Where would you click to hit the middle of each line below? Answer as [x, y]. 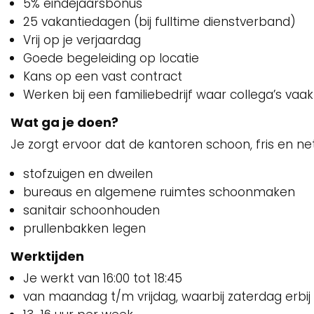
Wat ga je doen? [64, 122]
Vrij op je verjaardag [82, 40]
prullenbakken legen [84, 228]
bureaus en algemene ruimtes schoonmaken [159, 192]
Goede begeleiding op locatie [111, 58]
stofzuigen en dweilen [88, 174]
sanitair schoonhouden [91, 210]
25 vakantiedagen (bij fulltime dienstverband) [159, 22]
